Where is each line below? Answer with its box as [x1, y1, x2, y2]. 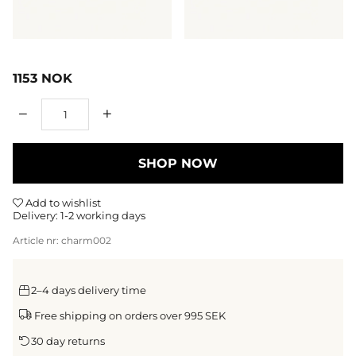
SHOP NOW [138, 155, 218, 171]
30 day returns [31, 334, 105, 347]
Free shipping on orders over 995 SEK [34, 308, 226, 322]
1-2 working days [60, 208, 145, 222]
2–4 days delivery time [31, 283, 146, 296]
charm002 [61, 234, 111, 246]
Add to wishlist [23, 195, 101, 209]
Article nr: [13, 234, 61, 246]
